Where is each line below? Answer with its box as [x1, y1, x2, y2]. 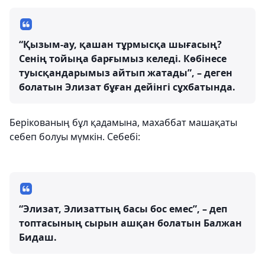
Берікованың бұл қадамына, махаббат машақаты [9, 116, 237, 130]
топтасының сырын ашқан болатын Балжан [19, 216, 242, 230]
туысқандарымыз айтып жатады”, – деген [19, 66, 232, 80]
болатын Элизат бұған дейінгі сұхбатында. [19, 80, 235, 94]
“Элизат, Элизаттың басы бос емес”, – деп [19, 202, 227, 216]
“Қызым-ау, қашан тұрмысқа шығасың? [19, 38, 222, 51]
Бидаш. [19, 231, 57, 244]
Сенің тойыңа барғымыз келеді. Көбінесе [19, 52, 227, 66]
